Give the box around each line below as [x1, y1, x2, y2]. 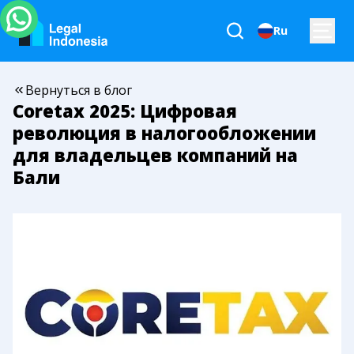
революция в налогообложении [13, 121, 316, 145]
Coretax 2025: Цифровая [13, 99, 237, 122]
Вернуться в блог [25, 81, 132, 99]
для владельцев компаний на [13, 143, 298, 167]
